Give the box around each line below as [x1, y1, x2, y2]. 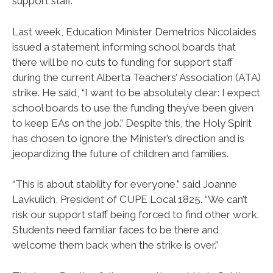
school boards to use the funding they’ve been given [12, 101, 253, 114]
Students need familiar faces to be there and [12, 224, 219, 236]
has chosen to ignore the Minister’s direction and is [12, 132, 244, 144]
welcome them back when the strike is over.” [12, 239, 218, 252]
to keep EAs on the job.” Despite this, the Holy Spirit [12, 116, 252, 129]
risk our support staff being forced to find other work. [12, 208, 259, 221]
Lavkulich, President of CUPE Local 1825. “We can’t [12, 193, 247, 206]
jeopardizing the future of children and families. [12, 147, 229, 160]
